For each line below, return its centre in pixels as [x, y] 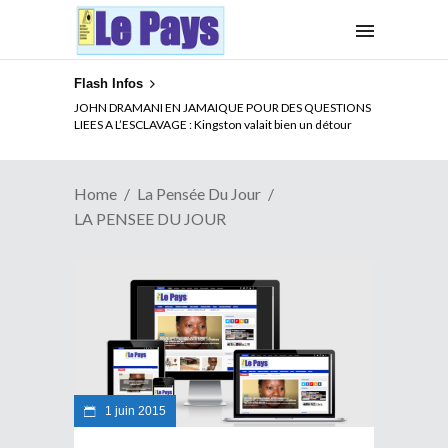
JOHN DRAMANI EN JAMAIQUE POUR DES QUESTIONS [222, 107]
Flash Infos [108, 83]
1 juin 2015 [134, 410]
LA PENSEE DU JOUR [150, 218]
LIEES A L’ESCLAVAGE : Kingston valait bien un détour [213, 124]
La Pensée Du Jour [199, 193]
